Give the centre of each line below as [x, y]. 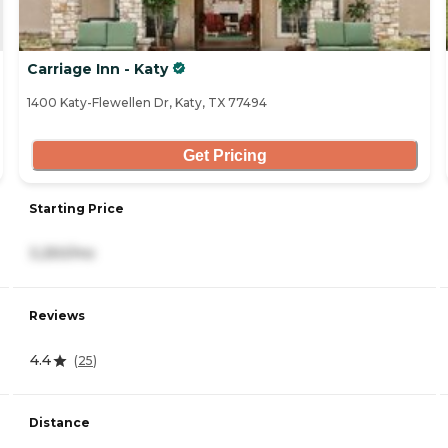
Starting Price [76, 209]
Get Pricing [224, 155]
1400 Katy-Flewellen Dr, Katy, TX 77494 [147, 103]
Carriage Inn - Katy [97, 69]
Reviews [57, 316]
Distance [59, 423]
